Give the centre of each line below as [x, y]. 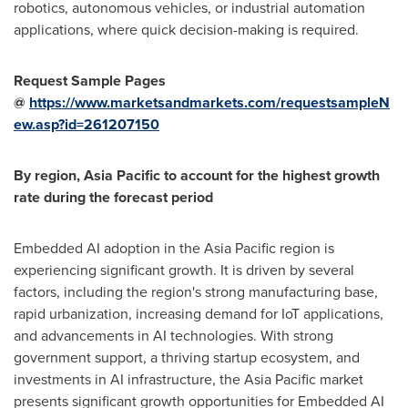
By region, [49, 175]
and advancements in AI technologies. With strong [173, 336]
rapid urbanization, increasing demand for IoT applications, [199, 314]
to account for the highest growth [270, 175]
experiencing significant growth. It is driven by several [184, 270]
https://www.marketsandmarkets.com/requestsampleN [209, 102]
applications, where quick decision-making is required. [186, 30]
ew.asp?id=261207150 [87, 124]
